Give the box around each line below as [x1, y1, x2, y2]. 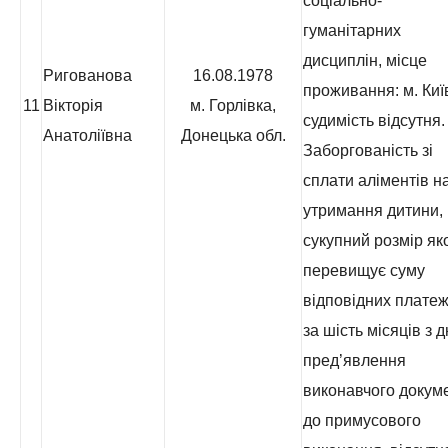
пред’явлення [303, 352, 406, 369]
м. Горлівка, [190, 97, 276, 114]
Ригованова [43, 67, 132, 84]
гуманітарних [303, 22, 401, 39]
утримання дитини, [303, 202, 443, 219]
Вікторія [43, 97, 103, 114]
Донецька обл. [180, 127, 286, 144]
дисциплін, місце [303, 52, 427, 69]
